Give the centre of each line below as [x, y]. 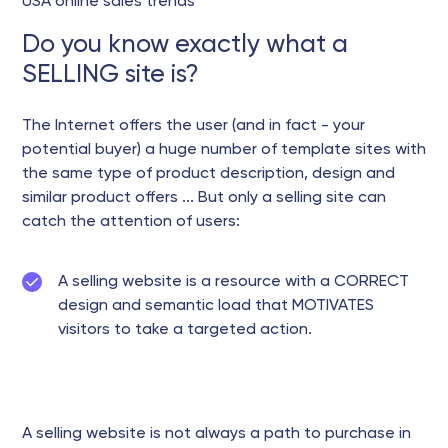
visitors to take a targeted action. [185, 329]
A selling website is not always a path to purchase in [216, 433]
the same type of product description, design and [208, 173]
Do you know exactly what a [185, 44]
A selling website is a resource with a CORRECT [233, 281]
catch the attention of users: [131, 221]
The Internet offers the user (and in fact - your [193, 125]
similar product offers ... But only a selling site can [204, 197]
